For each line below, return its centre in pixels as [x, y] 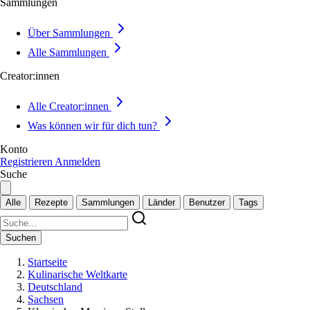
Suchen [21, 238]
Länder [162, 202]
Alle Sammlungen [67, 52]
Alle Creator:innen [68, 106]
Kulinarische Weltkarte [77, 274]
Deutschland [55, 287]
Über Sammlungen [69, 33]
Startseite [47, 262]
